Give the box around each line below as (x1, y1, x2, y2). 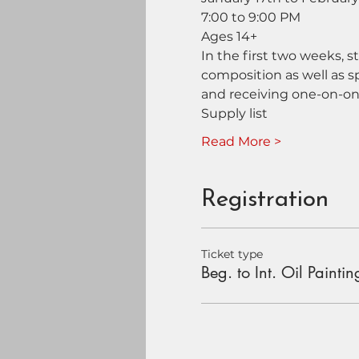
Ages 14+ (200, 28, 257, 44)
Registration (200, 187, 329, 212)
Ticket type (200, 246, 263, 261)
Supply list (200, 105, 268, 121)
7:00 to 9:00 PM (200, 9, 301, 25)
